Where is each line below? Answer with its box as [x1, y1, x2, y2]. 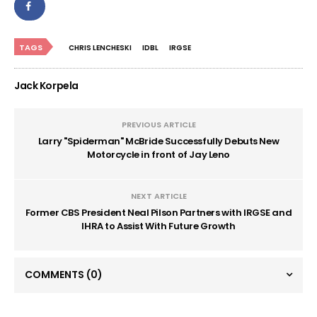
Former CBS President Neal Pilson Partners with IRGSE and [25, 205, 292, 219]
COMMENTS [25, 267, 86, 282]
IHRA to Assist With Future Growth [81, 219, 236, 233]
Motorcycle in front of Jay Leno [87, 147, 230, 161]
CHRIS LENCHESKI [69, 42, 132, 53]
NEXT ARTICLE [130, 190, 187, 202]
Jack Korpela [14, 78, 79, 93]
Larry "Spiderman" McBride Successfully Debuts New [38, 134, 279, 148]
